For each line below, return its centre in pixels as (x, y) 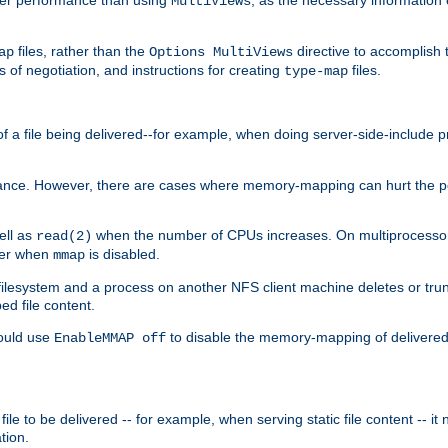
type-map (316, 70)
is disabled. (122, 253)
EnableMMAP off (110, 337)
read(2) (64, 235)
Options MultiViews (221, 51)
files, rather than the (81, 50)
